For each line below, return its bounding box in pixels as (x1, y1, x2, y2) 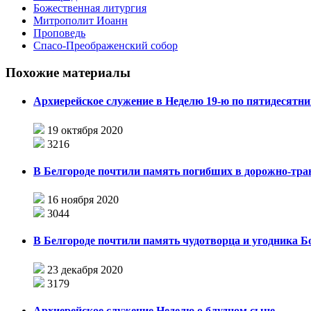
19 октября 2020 (47, 124, 123, 136)
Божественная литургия (33, 2, 146, 15)
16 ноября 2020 (47, 194, 119, 206)
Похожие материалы (6, 65, 131, 81)
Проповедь (33, 27, 85, 40)
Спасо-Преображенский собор (33, 40, 178, 52)
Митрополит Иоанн (33, 15, 128, 27)
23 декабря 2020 (47, 263, 123, 276)
